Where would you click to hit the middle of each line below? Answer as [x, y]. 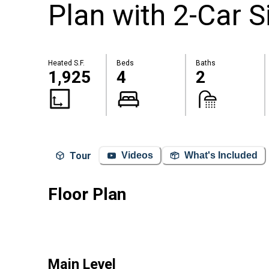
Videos [137, 156]
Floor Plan [87, 194]
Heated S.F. [66, 63]
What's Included [221, 156]
